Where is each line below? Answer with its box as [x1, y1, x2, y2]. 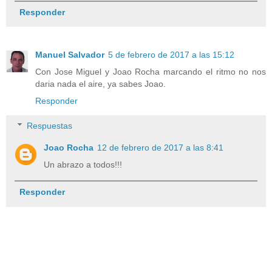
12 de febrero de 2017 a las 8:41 [97, 143, 224, 153]
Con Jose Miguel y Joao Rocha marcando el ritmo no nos [35, 66, 266, 76]
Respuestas [27, 121, 73, 131]
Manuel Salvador [35, 49, 104, 59]
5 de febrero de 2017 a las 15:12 [108, 49, 234, 59]
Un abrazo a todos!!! [44, 160, 123, 170]
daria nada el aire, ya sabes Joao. [35, 78, 166, 89]
